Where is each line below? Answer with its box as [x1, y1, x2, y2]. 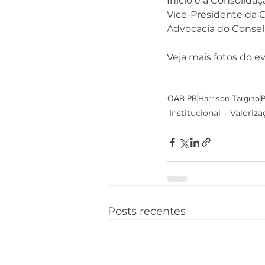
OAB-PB [167, 93, 197, 104]
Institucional [169, 108, 221, 119]
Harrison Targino [198, 93, 260, 104]
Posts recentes [108, 205, 186, 218]
